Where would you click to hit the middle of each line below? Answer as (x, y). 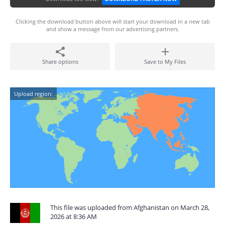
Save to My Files (165, 62)
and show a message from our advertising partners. (113, 29)
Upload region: (33, 94)
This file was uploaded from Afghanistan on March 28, (130, 207)
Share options (60, 62)
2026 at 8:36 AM (74, 216)
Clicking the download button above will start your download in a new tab (113, 21)
